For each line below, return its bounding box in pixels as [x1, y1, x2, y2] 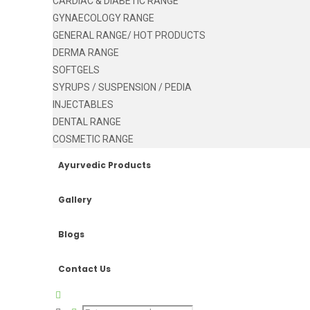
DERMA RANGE [53, 47, 120, 58]
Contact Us [58, 263, 111, 275]
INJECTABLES [53, 99, 114, 110]
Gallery [58, 194, 93, 206]
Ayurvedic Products [58, 159, 152, 171]
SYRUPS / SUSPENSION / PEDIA [53, 82, 192, 93]
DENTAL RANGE [53, 116, 122, 127]
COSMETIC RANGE [53, 134, 134, 145]
